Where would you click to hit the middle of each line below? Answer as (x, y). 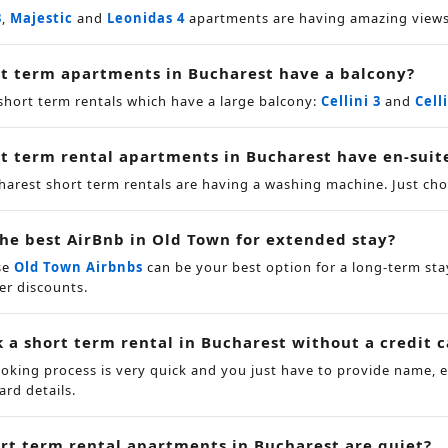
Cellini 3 (351, 100)
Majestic (41, 17)
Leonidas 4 (146, 17)
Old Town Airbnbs (78, 266)
